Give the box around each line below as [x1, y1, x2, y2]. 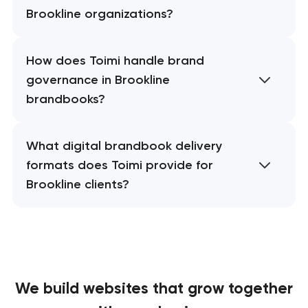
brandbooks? [25, 91, 105, 107]
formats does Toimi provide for [25, 157, 213, 173]
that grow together [153, 279, 293, 298]
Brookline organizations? [25, 6, 173, 22]
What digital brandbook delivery [25, 138, 222, 154]
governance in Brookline [25, 72, 170, 88]
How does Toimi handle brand [25, 53, 204, 69]
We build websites [15, 279, 153, 298]
